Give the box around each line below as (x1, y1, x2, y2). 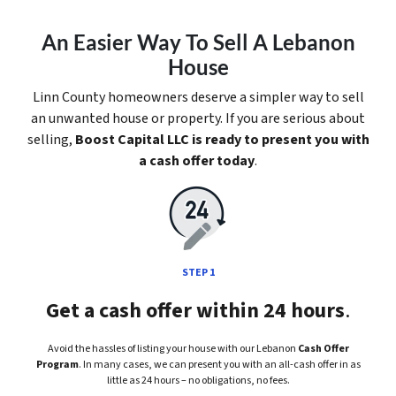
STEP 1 (181, 264, 215, 280)
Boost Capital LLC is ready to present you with (74, 129, 369, 149)
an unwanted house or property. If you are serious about (31, 108, 365, 128)
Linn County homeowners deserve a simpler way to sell (32, 87, 364, 107)
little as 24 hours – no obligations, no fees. (106, 372, 290, 388)
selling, (27, 129, 75, 149)
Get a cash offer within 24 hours (46, 294, 345, 326)
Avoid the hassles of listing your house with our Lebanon (47, 340, 298, 356)
